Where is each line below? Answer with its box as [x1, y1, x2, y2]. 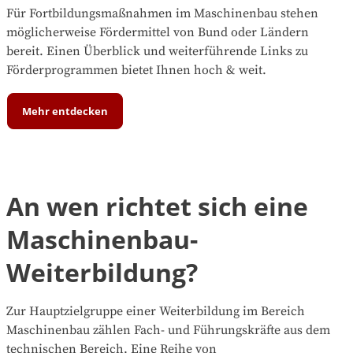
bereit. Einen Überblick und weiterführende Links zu [6, 43, 308, 59]
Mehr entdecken [22, 103, 109, 118]
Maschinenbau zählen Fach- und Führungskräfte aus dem [6, 322, 330, 339]
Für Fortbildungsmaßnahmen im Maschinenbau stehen [6, 5, 318, 21]
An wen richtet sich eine [6, 189, 308, 224]
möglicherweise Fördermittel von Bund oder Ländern [6, 24, 309, 40]
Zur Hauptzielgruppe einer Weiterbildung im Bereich [6, 303, 305, 320]
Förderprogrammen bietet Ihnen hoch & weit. [6, 61, 266, 78]
